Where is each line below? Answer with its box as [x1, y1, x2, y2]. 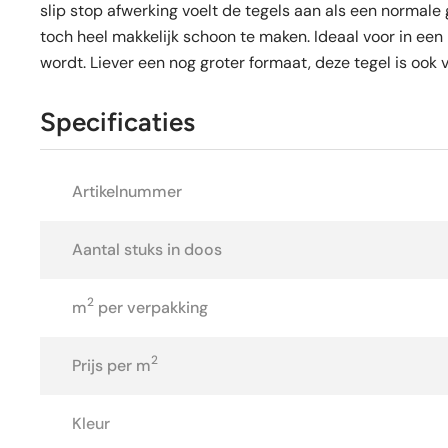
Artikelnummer [72, 180, 182, 202]
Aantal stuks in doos [72, 238, 222, 260]
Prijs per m [72, 354, 151, 376]
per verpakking [94, 296, 208, 318]
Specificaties [40, 105, 195, 138]
